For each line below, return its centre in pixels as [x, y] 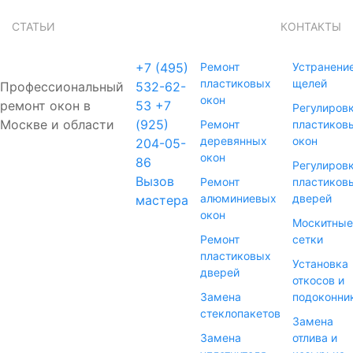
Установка [320, 263]
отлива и [315, 337]
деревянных [234, 140]
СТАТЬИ [33, 27]
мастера [162, 200]
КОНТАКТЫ [311, 27]
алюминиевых [238, 198]
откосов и [318, 280]
